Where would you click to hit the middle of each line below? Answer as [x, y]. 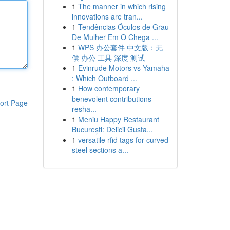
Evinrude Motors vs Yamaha [123, 68]
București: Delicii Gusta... [112, 129]
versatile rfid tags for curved [123, 140]
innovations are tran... [107, 16]
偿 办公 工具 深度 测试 [108, 57]
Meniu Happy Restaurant [118, 119]
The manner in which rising [122, 6]
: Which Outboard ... [104, 78]
